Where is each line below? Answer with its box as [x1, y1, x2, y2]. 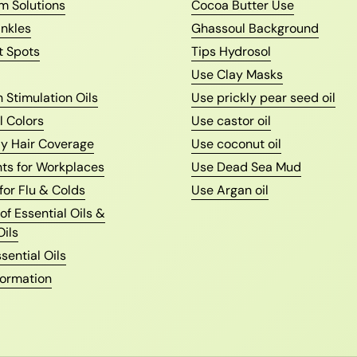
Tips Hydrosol [191, 43, 271, 61]
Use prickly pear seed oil [191, 89, 335, 107]
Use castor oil [191, 112, 271, 130]
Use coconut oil [191, 135, 281, 153]
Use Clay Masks [191, 66, 283, 84]
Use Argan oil [191, 182, 269, 199]
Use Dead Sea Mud [191, 159, 301, 176]
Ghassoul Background [191, 20, 319, 37]
